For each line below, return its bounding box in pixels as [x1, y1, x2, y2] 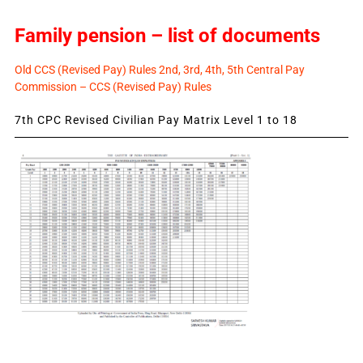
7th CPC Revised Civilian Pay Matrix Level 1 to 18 [14, 113, 297, 126]
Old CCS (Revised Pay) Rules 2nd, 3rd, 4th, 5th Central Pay [14, 62, 305, 76]
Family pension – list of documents [14, 23, 320, 47]
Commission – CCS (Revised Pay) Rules [14, 79, 211, 93]
